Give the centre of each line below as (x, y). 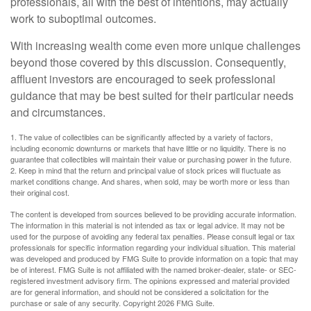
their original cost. (40, 192)
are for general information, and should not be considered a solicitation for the (140, 292)
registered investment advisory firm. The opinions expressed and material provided (150, 280)
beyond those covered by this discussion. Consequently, (148, 62)
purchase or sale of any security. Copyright (84, 303)
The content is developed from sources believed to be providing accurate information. (153, 214)
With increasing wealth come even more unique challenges (155, 45)
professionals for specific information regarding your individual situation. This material (153, 247)
